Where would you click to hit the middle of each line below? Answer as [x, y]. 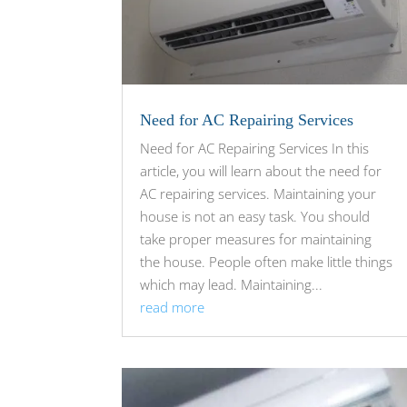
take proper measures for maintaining [256, 239]
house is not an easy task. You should [255, 217]
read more [173, 308]
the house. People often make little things [267, 262]
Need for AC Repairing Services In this [255, 149]
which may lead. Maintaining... [232, 285]
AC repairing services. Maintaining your [258, 194]
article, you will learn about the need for [261, 171]
